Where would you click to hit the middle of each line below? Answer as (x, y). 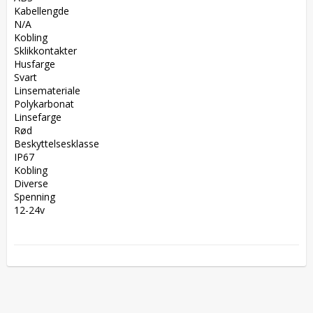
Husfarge (37, 64)
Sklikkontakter (48, 50)
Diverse (34, 183)
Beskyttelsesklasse (59, 143)
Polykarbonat (47, 103)
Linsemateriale (50, 90)
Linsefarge (41, 117)
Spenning (37, 196)
